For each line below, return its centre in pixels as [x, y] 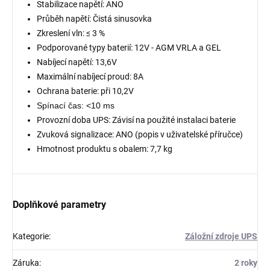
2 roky [246, 262]
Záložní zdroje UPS [221, 236]
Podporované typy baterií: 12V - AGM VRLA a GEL [129, 47]
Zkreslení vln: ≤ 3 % [71, 33]
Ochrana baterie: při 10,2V [85, 91]
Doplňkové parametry [59, 204]
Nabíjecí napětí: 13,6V [77, 62]
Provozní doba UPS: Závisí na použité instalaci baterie [136, 120]
